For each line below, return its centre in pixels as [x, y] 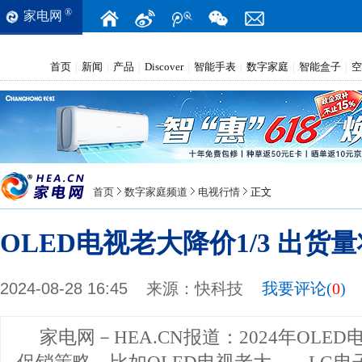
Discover [164, 67]
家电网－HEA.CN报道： [139, 337]
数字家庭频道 [156, 192]
